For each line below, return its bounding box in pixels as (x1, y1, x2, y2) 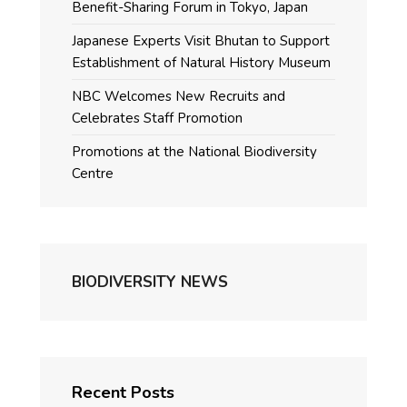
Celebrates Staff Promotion (72, 109, 243, 127)
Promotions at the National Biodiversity (72, 143, 317, 161)
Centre (72, 164, 114, 183)
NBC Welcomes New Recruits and (72, 87, 285, 105)
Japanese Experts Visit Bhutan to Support (72, 32, 330, 50)
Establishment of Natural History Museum (72, 54, 331, 72)
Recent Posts (72, 382, 174, 403)
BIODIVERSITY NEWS (72, 272, 228, 293)
